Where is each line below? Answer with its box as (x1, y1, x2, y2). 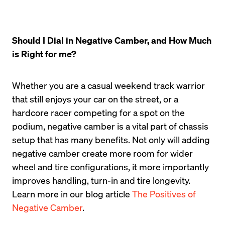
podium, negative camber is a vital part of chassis (12, 120, 208, 132)
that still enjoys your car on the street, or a (12, 93, 178, 104)
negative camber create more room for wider (12, 147, 193, 159)
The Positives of (132, 188, 196, 199)
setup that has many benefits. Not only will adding (12, 134, 210, 145)
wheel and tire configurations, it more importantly (12, 161, 209, 172)
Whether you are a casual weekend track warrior (12, 79, 205, 91)
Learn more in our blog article (12, 188, 132, 199)
